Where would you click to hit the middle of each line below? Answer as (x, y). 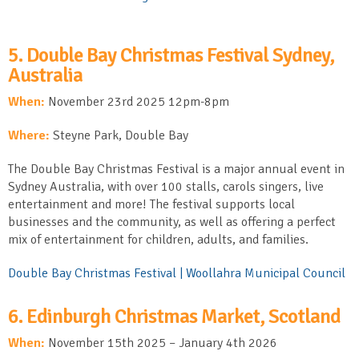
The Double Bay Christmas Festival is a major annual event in (176, 169)
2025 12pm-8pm (181, 101)
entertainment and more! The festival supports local (151, 204)
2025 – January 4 (184, 343)
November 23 (83, 101)
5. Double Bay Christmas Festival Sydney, (171, 54)
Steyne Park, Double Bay (121, 135)
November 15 (85, 343)
